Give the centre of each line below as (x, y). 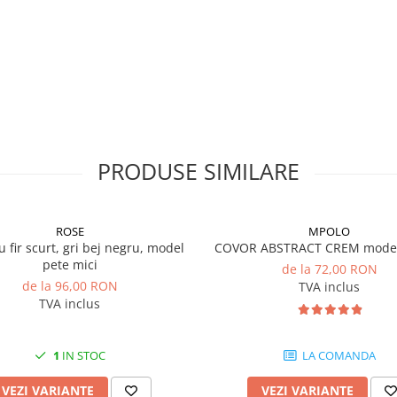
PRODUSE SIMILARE (198, 171)
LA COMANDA (337, 355)
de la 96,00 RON (70, 286)
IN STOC (82, 355)
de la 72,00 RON (329, 269)
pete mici (70, 265)
